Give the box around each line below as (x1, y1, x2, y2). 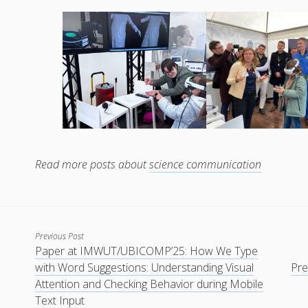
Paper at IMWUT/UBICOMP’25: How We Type (35, 243, 258, 259)
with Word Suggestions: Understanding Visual (35, 260, 254, 276)
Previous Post (35, 230, 85, 243)
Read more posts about (35, 157, 147, 173)
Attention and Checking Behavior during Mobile (35, 276, 264, 292)
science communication (149, 157, 262, 173)
